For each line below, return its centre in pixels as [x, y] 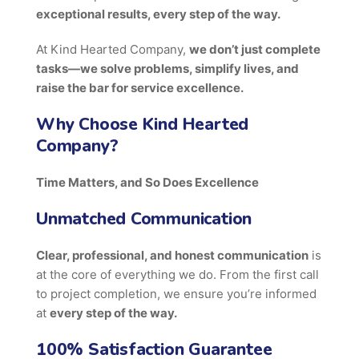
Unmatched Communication [144, 219]
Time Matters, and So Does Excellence [147, 182]
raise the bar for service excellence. [140, 88]
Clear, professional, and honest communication [172, 255]
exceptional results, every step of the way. [158, 14]
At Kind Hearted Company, [113, 49]
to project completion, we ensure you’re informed [176, 294]
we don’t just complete [255, 49]
